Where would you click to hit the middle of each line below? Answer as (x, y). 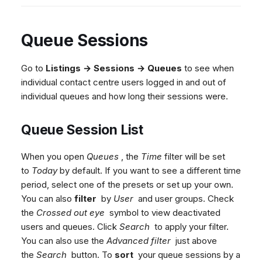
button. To (91, 255)
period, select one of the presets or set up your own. (127, 185)
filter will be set (194, 157)
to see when (208, 68)
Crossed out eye (70, 213)
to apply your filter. (189, 227)
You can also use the (64, 241)
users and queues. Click (70, 227)
